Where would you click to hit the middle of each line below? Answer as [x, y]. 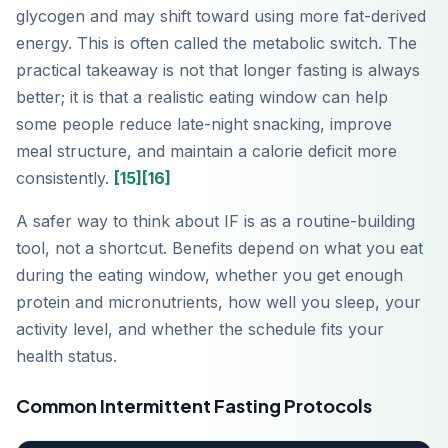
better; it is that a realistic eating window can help [202, 97]
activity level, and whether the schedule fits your [200, 329]
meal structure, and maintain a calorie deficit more [206, 151]
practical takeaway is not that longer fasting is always [218, 70]
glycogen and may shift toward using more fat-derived [221, 16]
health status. [66, 356]
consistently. [65, 178]
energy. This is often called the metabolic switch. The [216, 43]
